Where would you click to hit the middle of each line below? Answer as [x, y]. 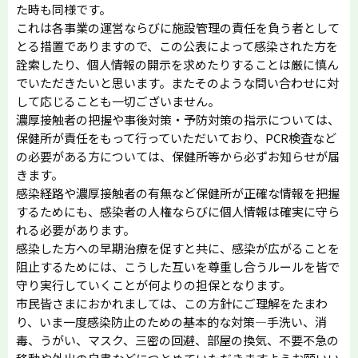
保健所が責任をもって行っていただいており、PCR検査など [176, 137]
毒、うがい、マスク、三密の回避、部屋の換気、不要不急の [177, 340]
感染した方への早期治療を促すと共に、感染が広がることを [178, 248]
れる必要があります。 [76, 229]
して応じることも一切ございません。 [118, 101]
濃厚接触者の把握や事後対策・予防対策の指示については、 [178, 119]
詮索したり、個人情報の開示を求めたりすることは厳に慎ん [177, 64]
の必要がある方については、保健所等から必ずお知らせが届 [178, 156]
